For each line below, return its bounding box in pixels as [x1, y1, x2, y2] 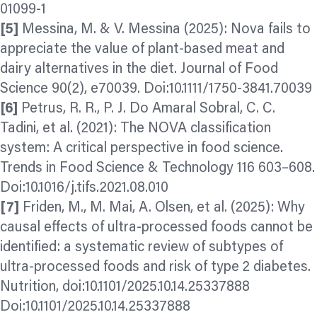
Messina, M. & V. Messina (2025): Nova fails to [18, 23, 311, 38]
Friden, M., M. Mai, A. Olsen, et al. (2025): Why [19, 201, 305, 216]
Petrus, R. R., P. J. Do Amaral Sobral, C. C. [18, 102, 275, 117]
